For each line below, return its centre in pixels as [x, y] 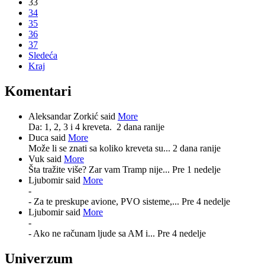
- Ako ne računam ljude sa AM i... [93, 234]
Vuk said [46, 159]
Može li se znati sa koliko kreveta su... [101, 148]
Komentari [38, 91]
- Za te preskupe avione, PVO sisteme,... [105, 202]
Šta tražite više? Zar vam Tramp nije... [100, 170]
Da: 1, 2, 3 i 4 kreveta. [72, 127]
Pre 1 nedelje [196, 170]
